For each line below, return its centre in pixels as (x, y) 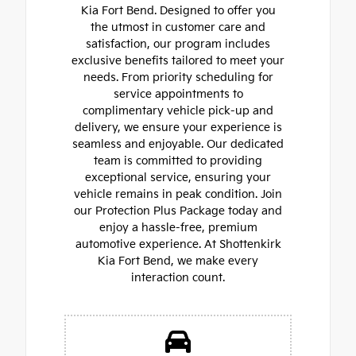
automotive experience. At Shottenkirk (178, 245)
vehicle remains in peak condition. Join (178, 195)
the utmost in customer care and (178, 28)
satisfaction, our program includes (178, 44)
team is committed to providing (178, 161)
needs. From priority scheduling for (178, 78)
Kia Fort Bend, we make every (178, 261)
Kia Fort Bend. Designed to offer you (178, 11)
